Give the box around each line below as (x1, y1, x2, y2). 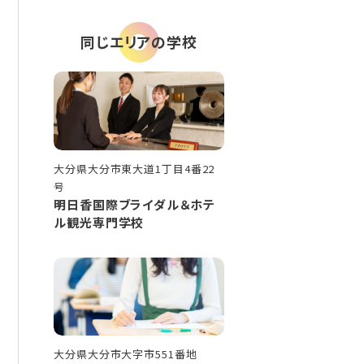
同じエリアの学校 (80, 31, 198, 52)
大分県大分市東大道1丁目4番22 (54, 160, 215, 176)
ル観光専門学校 (54, 213, 145, 231)
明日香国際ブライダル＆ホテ (54, 195, 215, 213)
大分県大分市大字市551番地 (54, 346, 197, 362)
